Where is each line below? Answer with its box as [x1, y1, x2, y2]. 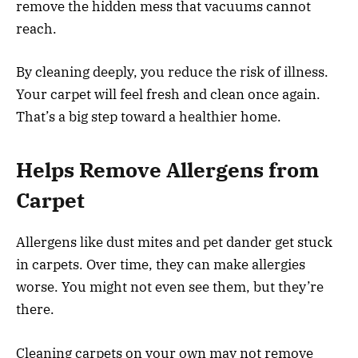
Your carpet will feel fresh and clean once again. [16, 85, 320, 103]
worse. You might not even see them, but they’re [16, 278, 324, 296]
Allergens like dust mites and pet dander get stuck [16, 233, 332, 252]
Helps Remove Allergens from [16, 157, 319, 184]
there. [16, 300, 54, 319]
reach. [16, 19, 57, 38]
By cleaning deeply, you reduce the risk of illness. [16, 62, 328, 81]
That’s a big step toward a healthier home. [16, 107, 281, 125]
